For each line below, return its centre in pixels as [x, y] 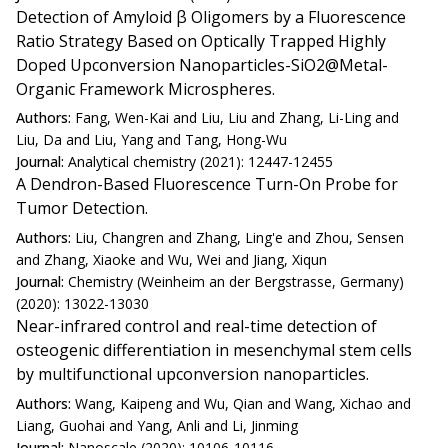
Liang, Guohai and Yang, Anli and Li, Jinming [157, 425]
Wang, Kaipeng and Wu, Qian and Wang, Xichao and [243, 403]
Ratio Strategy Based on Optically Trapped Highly [201, 40]
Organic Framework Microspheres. [145, 88]
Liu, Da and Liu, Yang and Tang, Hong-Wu [151, 140]
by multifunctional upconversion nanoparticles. [192, 373]
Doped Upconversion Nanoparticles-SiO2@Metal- [202, 64]
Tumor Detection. [82, 208]
